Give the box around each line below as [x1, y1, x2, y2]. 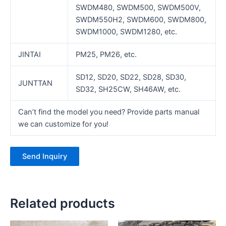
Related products [10, 196, 115, 211]
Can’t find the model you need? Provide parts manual [18, 107, 199, 117]
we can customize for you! [18, 120, 108, 129]
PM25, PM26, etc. [75, 50, 137, 60]
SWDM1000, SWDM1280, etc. [75, 27, 177, 37]
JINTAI [18, 50, 41, 60]
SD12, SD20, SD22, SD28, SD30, [75, 73, 186, 82]
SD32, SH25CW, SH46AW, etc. [75, 85, 181, 94]
